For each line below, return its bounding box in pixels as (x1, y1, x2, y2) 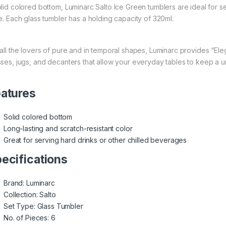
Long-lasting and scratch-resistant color (4, 124, 133, 133)
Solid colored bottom (4, 112, 73, 122)
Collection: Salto (4, 190, 56, 199)
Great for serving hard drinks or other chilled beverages (4, 136, 187, 145)
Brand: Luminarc (4, 179, 55, 188)
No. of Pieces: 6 (4, 213, 55, 222)
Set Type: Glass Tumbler (4, 202, 83, 211)
